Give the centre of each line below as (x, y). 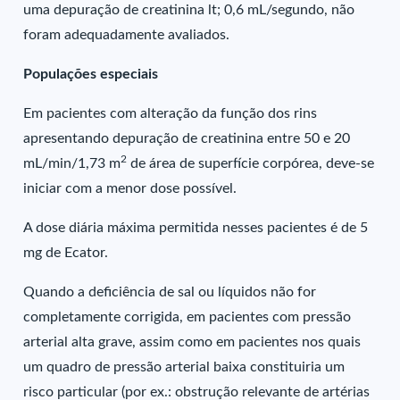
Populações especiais (91, 74)
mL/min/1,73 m (72, 163)
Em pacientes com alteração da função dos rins (171, 113)
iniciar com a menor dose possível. (130, 188)
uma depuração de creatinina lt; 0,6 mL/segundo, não (189, 10)
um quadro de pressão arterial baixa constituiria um (184, 367)
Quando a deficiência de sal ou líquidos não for (170, 292)
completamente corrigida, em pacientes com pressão (187, 317)
